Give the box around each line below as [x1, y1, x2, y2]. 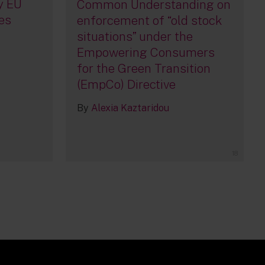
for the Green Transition [76, 60, 211, 76]
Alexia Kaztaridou [91, 102, 169, 114]
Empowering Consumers [76, 44, 215, 60]
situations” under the [76, 28, 193, 44]
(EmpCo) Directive [76, 76, 176, 92]
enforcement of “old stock [76, 12, 222, 28]
